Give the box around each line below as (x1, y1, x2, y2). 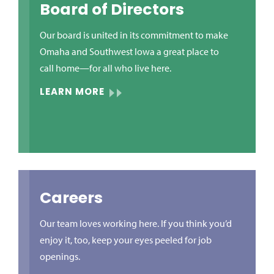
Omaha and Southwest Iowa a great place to (40, 45, 219, 57)
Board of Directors (40, 3, 184, 18)
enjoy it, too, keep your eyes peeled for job (40, 234, 212, 246)
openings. (40, 250, 80, 262)
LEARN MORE (40, 88, 105, 97)
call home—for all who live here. (40, 62, 171, 74)
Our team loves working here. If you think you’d (40, 217, 232, 229)
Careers (40, 191, 103, 207)
